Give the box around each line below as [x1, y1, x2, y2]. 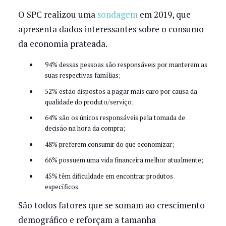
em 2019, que [137, 9, 191, 21]
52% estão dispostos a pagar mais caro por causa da [44, 86, 197, 96]
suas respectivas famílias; [44, 71, 121, 80]
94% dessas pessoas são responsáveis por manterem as [44, 60, 207, 70]
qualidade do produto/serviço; [44, 97, 134, 106]
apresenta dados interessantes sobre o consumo [18, 23, 204, 35]
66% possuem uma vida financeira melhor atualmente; [44, 155, 203, 165]
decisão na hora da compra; [44, 124, 125, 133]
